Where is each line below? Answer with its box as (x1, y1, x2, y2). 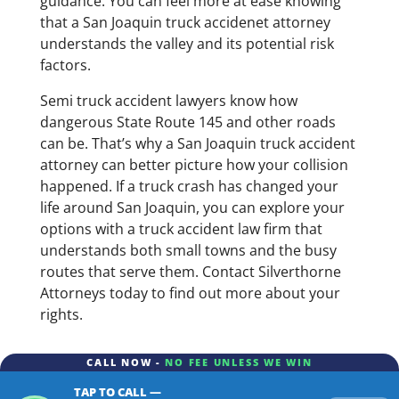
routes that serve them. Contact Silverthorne (39, 262, 341, 282)
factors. (39, 55, 91, 76)
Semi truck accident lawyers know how (39, 91, 297, 111)
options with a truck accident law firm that (39, 219, 322, 240)
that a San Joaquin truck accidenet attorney (39, 12, 330, 33)
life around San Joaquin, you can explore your (39, 198, 345, 218)
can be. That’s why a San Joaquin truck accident (39, 134, 355, 154)
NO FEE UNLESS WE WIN (165, 355, 313, 370)
